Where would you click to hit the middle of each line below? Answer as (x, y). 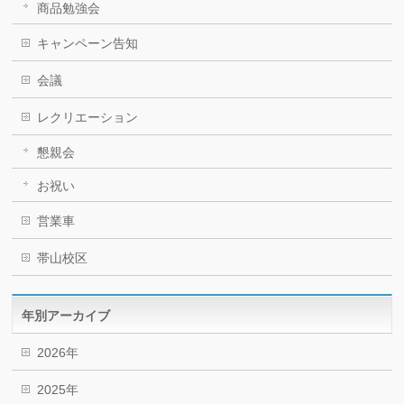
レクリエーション (88, 117)
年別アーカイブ (66, 316)
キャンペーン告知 (88, 43)
